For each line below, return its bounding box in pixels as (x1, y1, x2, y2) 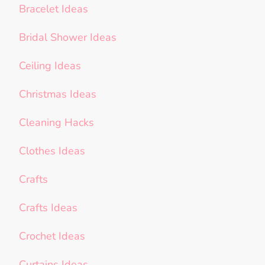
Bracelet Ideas (19, 2, 88, 17)
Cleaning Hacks (19, 115, 94, 130)
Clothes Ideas (19, 144, 85, 159)
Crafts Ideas (19, 201, 77, 215)
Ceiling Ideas (19, 59, 81, 73)
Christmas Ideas (19, 87, 96, 102)
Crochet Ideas (19, 229, 85, 244)
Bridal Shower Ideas (19, 30, 117, 45)
